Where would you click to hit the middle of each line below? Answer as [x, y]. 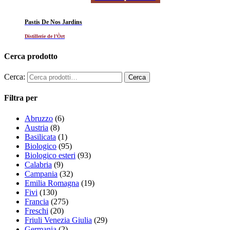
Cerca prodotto [31, 56]
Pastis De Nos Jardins [53, 22]
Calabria [38, 164]
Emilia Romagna [52, 183]
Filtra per [21, 98]
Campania [41, 174]
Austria [36, 127]
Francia [37, 201]
